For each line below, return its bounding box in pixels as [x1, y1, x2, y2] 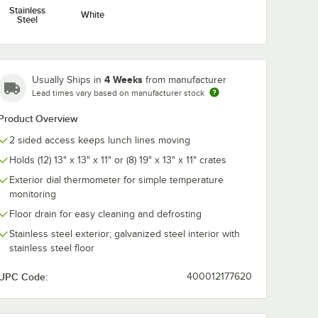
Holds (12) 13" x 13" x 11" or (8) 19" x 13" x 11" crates [9, 154, 226, 165]
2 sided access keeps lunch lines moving [9, 134, 190, 146]
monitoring [9, 188, 56, 199]
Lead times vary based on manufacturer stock [32, 87, 204, 98]
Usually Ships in [32, 74, 104, 85]
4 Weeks [104, 73, 143, 85]
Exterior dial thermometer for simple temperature [9, 174, 224, 185]
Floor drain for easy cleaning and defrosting [9, 208, 202, 219]
